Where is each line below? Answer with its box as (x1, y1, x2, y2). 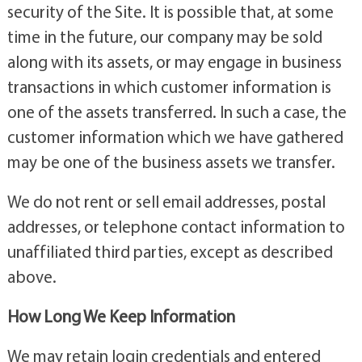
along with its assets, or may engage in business (6, 50, 342, 72)
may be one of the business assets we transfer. (6, 150, 335, 172)
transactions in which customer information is (6, 75, 331, 97)
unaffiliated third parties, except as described (6, 240, 333, 262)
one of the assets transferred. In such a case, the (6, 100, 347, 122)
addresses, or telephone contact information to (6, 215, 345, 237)
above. (6, 265, 57, 287)
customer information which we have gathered (6, 125, 343, 147)
